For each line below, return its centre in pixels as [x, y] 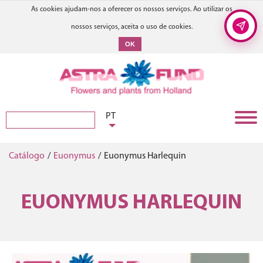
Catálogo [27, 156]
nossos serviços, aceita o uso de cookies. [131, 27]
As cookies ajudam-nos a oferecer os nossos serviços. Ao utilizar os [131, 9]
